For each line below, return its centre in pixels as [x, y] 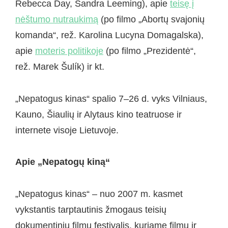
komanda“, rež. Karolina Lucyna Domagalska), [109, 35]
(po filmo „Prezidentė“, [150, 51]
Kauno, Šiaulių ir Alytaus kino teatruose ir [98, 114]
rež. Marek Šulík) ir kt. [60, 67]
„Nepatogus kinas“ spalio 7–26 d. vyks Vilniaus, [111, 98]
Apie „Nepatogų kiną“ [63, 162]
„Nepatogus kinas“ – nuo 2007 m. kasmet [99, 194]
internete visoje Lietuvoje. [67, 130]
